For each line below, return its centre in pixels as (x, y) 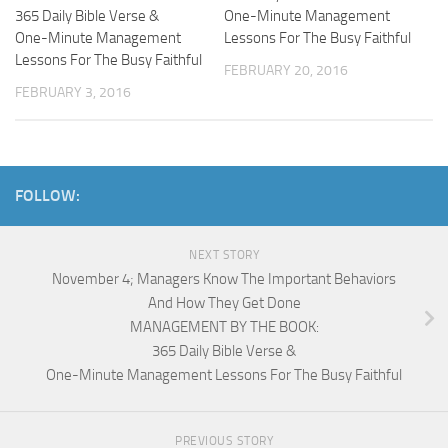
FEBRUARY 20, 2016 (286, 70)
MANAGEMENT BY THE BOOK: (224, 327)
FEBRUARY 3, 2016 (73, 92)
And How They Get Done (224, 303)
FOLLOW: (47, 196)
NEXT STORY (224, 255)
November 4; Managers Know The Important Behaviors (224, 279)
